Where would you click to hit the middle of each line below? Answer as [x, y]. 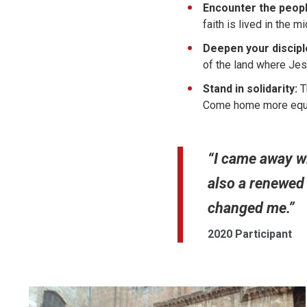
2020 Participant [250, 234]
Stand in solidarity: [250, 88]
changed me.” [251, 208]
